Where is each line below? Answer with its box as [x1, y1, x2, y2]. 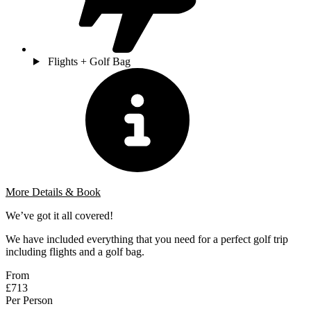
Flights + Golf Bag [47, 55, 131, 67]
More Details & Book [6, 185, 101, 198]
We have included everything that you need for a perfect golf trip [6, 233, 288, 245]
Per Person [6, 294, 53, 306]
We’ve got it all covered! [6, 209, 113, 221]
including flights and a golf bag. [6, 245, 144, 258]
